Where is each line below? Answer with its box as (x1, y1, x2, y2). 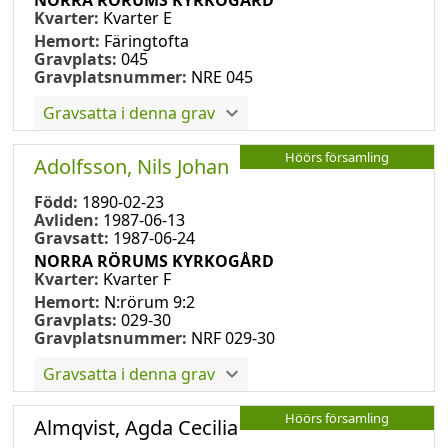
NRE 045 (191, 65, 253, 88)
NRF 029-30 (191, 326, 275, 349)
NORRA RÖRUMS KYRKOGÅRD (34, 249, 274, 272)
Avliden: (34, 208, 103, 231)
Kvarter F (103, 267, 171, 290)
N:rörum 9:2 (104, 290, 195, 313)
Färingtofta (104, 29, 189, 52)
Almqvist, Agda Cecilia (34, 413, 238, 441)
